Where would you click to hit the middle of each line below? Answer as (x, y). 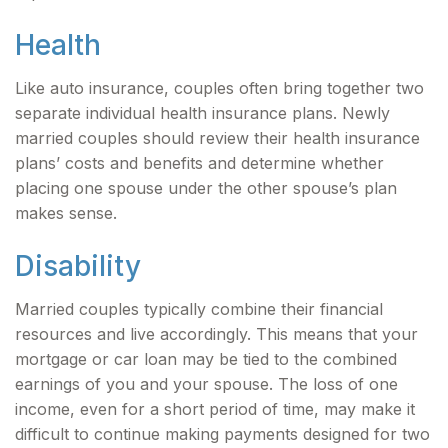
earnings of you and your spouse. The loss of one (206, 384)
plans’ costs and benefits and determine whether (199, 163)
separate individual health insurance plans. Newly (202, 113)
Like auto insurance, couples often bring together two (219, 88)
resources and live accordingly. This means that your (216, 334)
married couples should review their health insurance (217, 138)
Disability (78, 266)
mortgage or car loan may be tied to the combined (206, 359)
